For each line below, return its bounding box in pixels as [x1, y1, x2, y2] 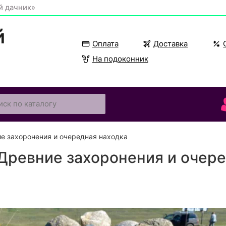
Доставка [153, 38, 188, 48]
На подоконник [92, 53, 148, 64]
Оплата [92, 38, 119, 48]
